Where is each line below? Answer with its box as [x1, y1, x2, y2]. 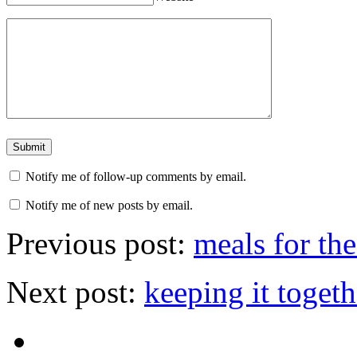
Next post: [6, 275, 144, 310]
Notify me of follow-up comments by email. [25, 170, 246, 184]
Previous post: [6, 226, 194, 261]
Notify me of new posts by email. [25, 198, 193, 213]
